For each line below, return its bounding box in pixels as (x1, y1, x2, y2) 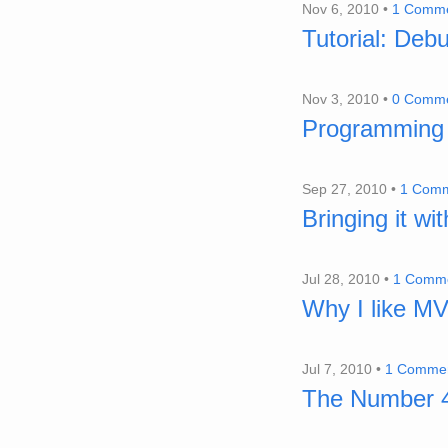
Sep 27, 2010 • (302, 181, 400, 197)
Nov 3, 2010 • (302, 91, 392, 107)
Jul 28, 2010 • (302, 271, 393, 287)
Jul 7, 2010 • (302, 361, 385, 377)
